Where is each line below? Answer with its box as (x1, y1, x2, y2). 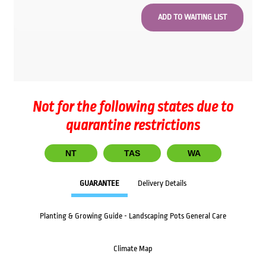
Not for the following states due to (33, 99, 233, 116)
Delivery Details (138, 179, 186, 188)
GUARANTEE (80, 179, 119, 188)
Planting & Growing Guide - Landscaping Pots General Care (40, 211, 226, 221)
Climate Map (113, 244, 153, 254)
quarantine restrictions (66, 117, 200, 134)
